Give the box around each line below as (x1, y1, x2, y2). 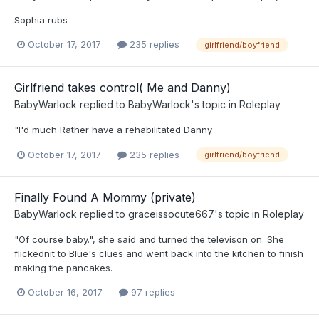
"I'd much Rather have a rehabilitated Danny (14, 124, 212, 135)
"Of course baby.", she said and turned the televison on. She (14, 234, 284, 246)
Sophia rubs (14, 14, 68, 26)
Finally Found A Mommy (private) (14, 190, 196, 205)
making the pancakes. (14, 262, 113, 274)
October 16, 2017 (28, 286, 103, 298)
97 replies (128, 286, 175, 298)
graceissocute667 (128, 208, 214, 221)
